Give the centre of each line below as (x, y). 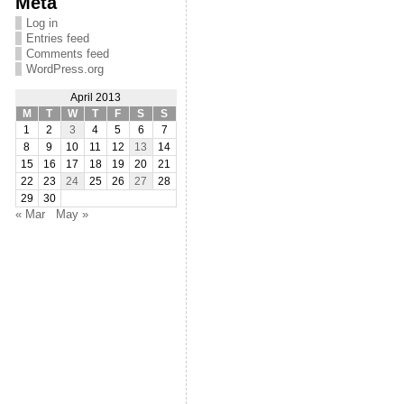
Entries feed (57, 38)
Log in (41, 23)
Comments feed (67, 54)
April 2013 (96, 97)
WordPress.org (64, 69)
